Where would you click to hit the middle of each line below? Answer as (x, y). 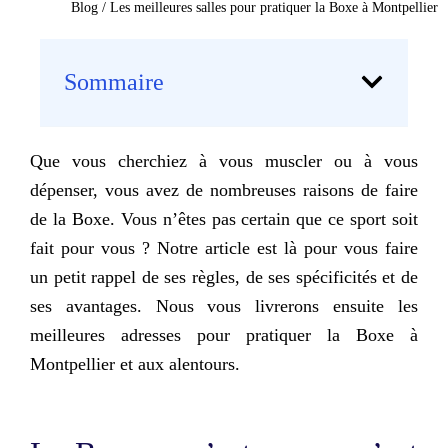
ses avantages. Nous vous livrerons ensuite (214, 305)
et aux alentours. (180, 363)
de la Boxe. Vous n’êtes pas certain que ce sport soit (224, 218)
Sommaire (114, 81)
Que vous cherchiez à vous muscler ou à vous (224, 160)
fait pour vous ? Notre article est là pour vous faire (224, 247)
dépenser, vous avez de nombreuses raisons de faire (224, 189)
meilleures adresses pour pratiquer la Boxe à (224, 334)
